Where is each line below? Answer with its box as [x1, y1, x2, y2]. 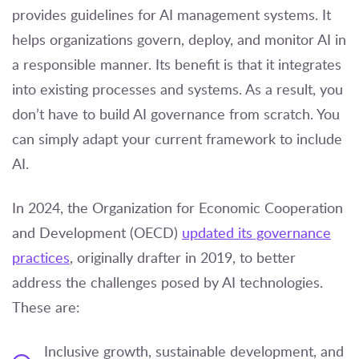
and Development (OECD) [12, 222, 182, 242]
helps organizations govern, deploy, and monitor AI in [12, 29, 346, 49]
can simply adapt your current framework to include [12, 128, 342, 148]
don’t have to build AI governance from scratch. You [12, 103, 340, 123]
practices [12, 247, 70, 267]
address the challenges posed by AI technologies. [12, 272, 323, 292]
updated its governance [182, 222, 331, 242]
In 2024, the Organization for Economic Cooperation [12, 197, 343, 217]
